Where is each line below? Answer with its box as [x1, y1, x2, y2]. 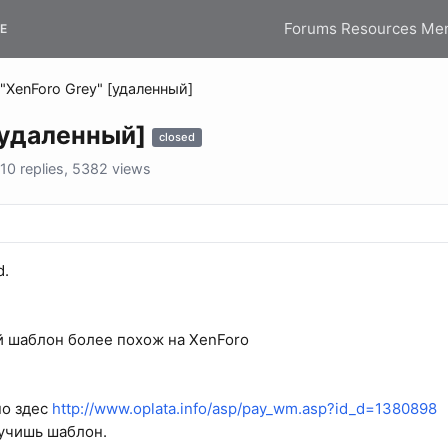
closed [159, 130, 195, 145]
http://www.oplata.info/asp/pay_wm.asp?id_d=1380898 [52, 399, 437, 419]
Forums [284, 18, 337, 38]
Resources [341, 18, 417, 38]
